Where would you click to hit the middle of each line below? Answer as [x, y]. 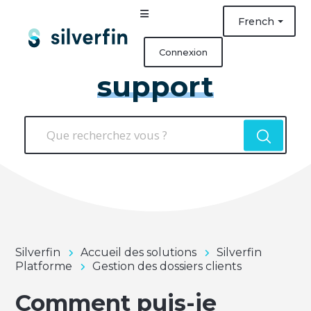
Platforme [44, 266]
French [256, 21]
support [155, 87]
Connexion [184, 52]
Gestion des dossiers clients [167, 266]
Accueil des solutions [139, 252]
